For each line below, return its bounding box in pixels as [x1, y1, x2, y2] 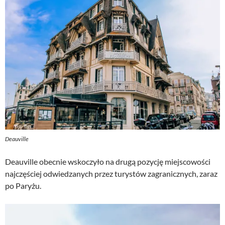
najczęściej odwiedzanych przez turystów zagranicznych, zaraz [5, 168, 217, 178]
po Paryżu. [5, 180, 41, 190]
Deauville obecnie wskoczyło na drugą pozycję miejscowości [5, 156, 210, 166]
